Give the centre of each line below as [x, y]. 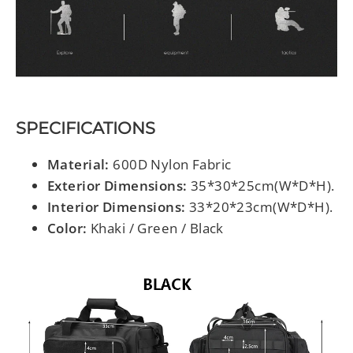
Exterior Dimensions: [119, 186]
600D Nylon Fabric [172, 165]
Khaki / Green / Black [157, 229]
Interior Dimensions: [118, 207]
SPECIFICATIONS [85, 128]
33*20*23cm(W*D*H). [261, 207]
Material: [80, 165]
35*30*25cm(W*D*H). [262, 186]
